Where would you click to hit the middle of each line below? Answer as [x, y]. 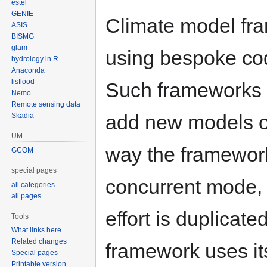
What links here [37, 230]
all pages [27, 196]
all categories [33, 184]
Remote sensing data [46, 104]
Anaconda [28, 70]
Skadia [23, 115]
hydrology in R [35, 59]
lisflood [23, 81]
